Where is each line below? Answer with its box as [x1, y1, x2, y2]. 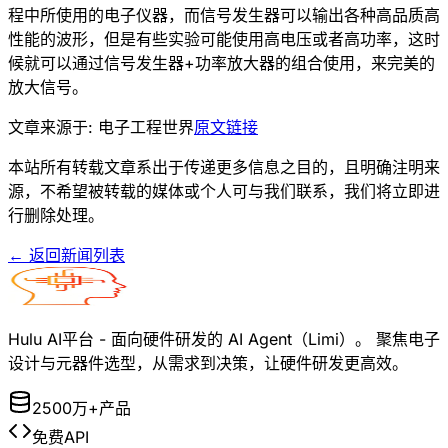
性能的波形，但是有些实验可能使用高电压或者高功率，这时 [8, 28, 440, 49]
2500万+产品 [32, 397, 131, 418]
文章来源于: [8, 116, 98, 137]
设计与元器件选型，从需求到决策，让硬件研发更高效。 [8, 352, 408, 373]
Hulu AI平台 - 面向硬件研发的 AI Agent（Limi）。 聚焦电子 [8, 328, 440, 349]
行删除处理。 [8, 204, 104, 225]
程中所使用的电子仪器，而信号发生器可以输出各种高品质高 [8, 4, 440, 25]
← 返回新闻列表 [8, 244, 125, 265]
